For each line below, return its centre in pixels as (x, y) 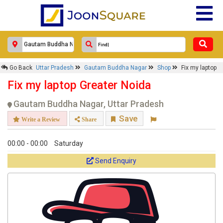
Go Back (20, 68)
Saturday (69, 143)
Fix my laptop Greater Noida (79, 85)
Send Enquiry (116, 161)
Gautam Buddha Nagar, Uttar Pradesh (89, 104)
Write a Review (40, 119)
